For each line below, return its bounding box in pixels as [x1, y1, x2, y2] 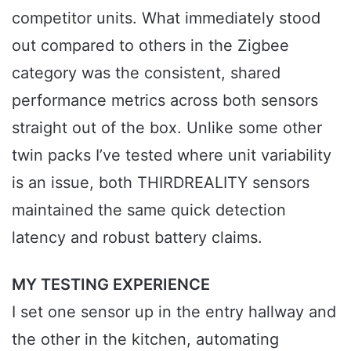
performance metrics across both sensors [12, 91, 318, 110]
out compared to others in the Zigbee [12, 36, 289, 56]
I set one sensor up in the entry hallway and [12, 302, 336, 322]
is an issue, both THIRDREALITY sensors [12, 173, 309, 193]
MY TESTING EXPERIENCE [12, 275, 210, 295]
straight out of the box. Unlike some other [12, 118, 322, 138]
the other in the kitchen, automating [12, 330, 279, 349]
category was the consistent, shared [12, 63, 280, 83]
